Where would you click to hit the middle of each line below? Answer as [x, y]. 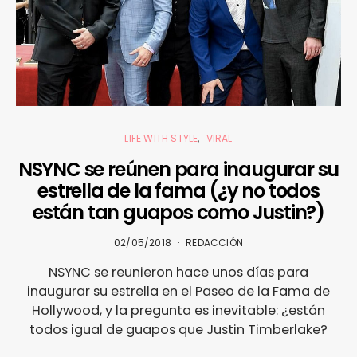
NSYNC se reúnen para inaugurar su [178, 169]
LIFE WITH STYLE [161, 138]
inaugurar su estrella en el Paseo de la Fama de [178, 291]
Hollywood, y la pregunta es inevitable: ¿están [178, 310]
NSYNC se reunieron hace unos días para [178, 272]
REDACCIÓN [214, 242]
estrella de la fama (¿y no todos [178, 190]
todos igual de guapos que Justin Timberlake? [178, 329]
